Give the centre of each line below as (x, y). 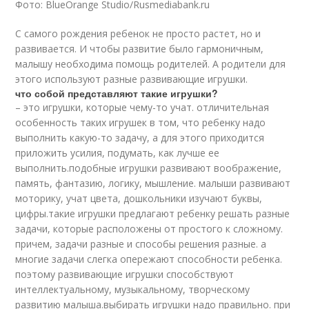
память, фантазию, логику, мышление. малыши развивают (153, 183)
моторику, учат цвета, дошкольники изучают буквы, (139, 198)
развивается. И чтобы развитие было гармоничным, (140, 49)
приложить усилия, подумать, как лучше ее (118, 153)
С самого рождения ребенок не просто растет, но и (138, 33)
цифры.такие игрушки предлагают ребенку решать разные (153, 213)
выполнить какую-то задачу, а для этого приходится (140, 138)
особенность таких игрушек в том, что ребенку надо (141, 122)
